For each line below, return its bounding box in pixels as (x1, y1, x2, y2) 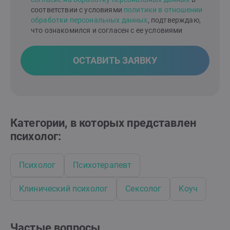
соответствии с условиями (31, 6, 124, 14)
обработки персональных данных (31, 16, 148, 25)
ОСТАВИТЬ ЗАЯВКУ (73, 55, 157, 66)
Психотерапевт (73, 160, 132, 170)
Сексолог (125, 184, 162, 194)
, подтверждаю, (147, 16, 201, 25)
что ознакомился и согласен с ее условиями (31, 26, 183, 35)
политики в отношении (124, 6, 203, 14)
